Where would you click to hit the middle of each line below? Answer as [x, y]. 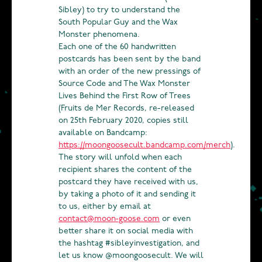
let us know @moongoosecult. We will [131, 256]
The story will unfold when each [120, 158]
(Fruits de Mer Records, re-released [126, 109]
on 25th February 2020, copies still [123, 121]
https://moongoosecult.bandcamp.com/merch [144, 146]
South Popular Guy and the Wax [118, 23]
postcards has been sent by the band [130, 60]
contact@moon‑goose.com [109, 219]
